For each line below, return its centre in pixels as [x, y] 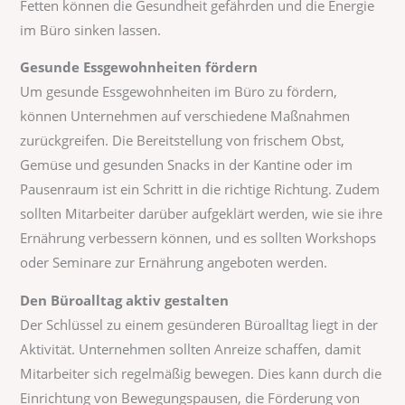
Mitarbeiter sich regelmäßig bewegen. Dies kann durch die [201, 373]
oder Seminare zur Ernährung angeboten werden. [174, 263]
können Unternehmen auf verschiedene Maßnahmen [185, 116]
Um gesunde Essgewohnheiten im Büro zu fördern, [179, 92]
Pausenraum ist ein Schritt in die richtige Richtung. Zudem [200, 189]
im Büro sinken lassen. [91, 29]
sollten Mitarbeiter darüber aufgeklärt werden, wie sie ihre [202, 214]
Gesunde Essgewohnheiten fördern [139, 67]
